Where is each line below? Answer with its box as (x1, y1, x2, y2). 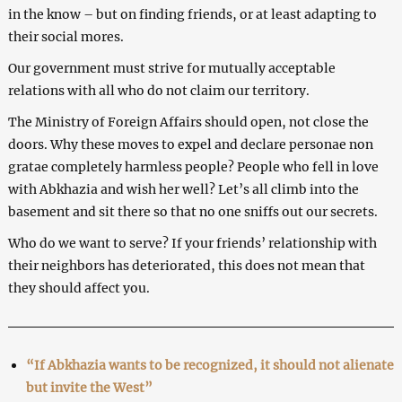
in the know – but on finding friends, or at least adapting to (7, 5, 377, 22)
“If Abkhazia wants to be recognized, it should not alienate (25, 356, 394, 373)
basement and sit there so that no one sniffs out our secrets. (7, 203, 378, 220)
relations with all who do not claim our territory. (7, 82, 310, 99)
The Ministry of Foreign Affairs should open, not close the (7, 113, 369, 130)
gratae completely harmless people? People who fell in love (7, 158, 379, 175)
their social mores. (7, 28, 124, 45)
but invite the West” (25, 379, 153, 396)
